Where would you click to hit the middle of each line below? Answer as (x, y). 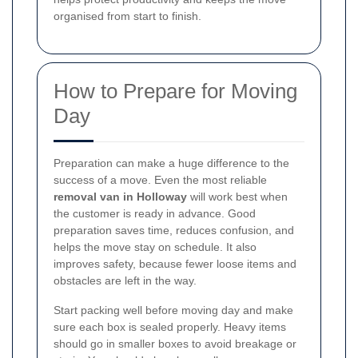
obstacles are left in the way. (125, 280)
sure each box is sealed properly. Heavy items (170, 326)
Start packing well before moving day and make (173, 310)
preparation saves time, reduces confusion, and (174, 230)
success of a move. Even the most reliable (160, 179)
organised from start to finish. (127, 16)
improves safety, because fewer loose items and (175, 263)
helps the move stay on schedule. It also (155, 247)
